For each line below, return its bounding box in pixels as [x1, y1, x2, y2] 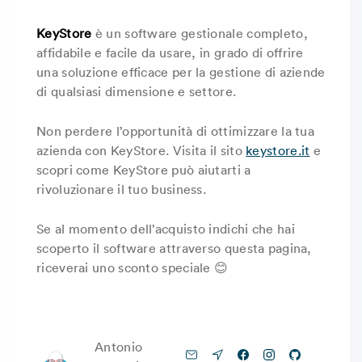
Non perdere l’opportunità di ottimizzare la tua [36, 123, 315, 139]
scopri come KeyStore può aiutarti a [36, 162, 251, 178]
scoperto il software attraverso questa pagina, [36, 240, 312, 256]
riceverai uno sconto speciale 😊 [36, 259, 229, 276]
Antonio [95, 339, 143, 355]
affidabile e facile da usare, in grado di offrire [36, 44, 304, 61]
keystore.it [246, 142, 310, 158]
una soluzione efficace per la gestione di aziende [36, 64, 326, 80]
